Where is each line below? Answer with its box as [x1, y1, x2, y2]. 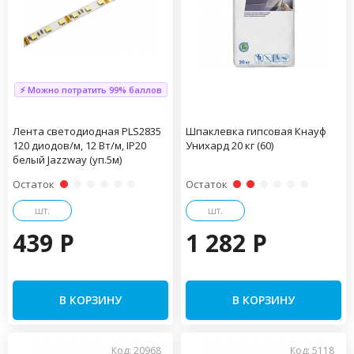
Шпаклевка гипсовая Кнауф [186, 123, 326, 138]
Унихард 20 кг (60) [186, 137, 273, 153]
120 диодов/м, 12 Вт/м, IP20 [13, 137, 146, 153]
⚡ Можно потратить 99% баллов [19, 83, 162, 96]
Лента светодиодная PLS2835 [13, 123, 161, 138]
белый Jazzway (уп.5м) [13, 152, 122, 167]
